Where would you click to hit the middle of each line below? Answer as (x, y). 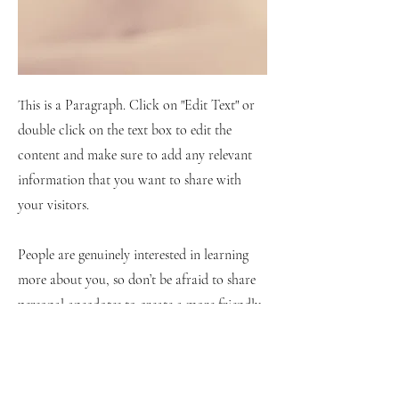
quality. (38, 330)
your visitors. (53, 205)
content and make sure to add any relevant (135, 155)
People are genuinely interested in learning (133, 255)
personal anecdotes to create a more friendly (139, 305)
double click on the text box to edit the (125, 130)
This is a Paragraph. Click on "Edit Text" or (136, 105)
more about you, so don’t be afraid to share (137, 280)
